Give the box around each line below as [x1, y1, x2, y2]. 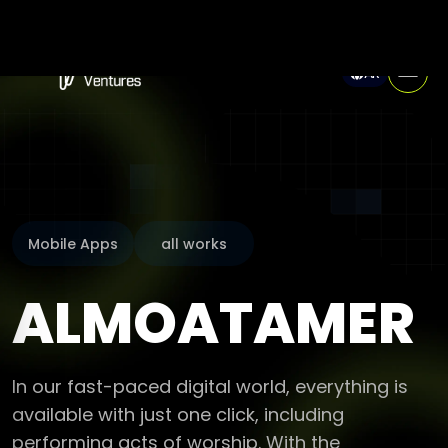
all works [161, 200, 227, 221]
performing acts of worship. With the [12, 397, 340, 422]
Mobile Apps [28, 200, 118, 221]
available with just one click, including [12, 369, 344, 394]
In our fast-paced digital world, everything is [12, 341, 408, 366]
